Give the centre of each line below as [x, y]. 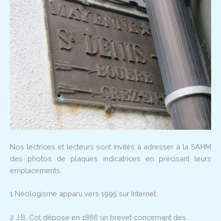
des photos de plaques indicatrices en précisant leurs [110, 159]
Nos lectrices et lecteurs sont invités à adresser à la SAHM [110, 147]
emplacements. [36, 171]
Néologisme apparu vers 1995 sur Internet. [85, 194]
